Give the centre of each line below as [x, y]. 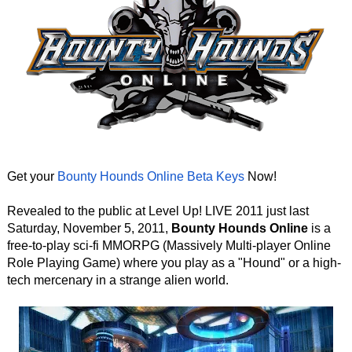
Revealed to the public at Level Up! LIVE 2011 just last [158, 211]
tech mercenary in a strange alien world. [117, 280]
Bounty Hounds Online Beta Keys [150, 176]
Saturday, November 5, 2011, [89, 228]
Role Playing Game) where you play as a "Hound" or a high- [174, 263]
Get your [32, 176]
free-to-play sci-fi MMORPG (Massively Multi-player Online [169, 246]
